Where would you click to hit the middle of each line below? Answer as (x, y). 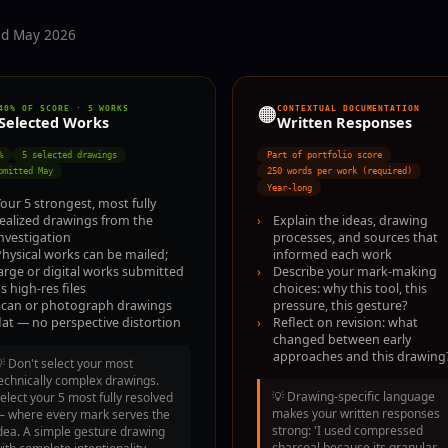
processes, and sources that (355, 237)
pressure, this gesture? (340, 305)
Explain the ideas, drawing (350, 220)
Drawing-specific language (361, 397)
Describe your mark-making (355, 271)
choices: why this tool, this (350, 288)
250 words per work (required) (339, 171)
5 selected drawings (69, 154)
